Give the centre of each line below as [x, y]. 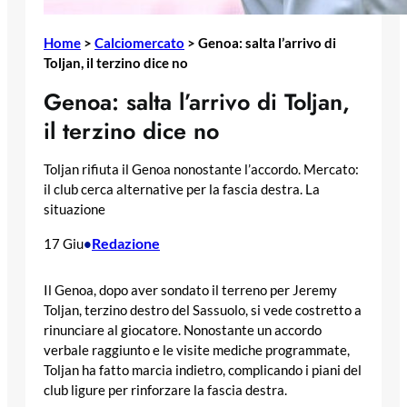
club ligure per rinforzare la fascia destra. [165, 390]
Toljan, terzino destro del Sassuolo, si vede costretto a [203, 310]
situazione [74, 210]
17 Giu [64, 244]
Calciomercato [139, 42]
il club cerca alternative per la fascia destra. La [182, 190]
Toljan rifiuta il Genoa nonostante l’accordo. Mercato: [201, 170]
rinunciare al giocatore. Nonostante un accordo [183, 330]
